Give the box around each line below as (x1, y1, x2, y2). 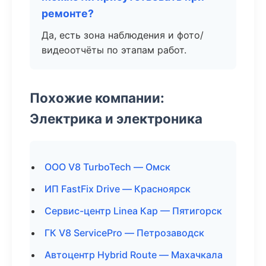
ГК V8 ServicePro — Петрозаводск (45, 227, 204, 239)
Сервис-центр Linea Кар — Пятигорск (45, 205, 222, 217)
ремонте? (42, 7, 94, 20)
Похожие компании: (30, 90, 164, 106)
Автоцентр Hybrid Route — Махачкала (45, 249, 223, 261)
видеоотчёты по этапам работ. (42, 44, 186, 56)
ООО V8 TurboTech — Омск (45, 161, 170, 173)
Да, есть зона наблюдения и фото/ (42, 29, 204, 41)
